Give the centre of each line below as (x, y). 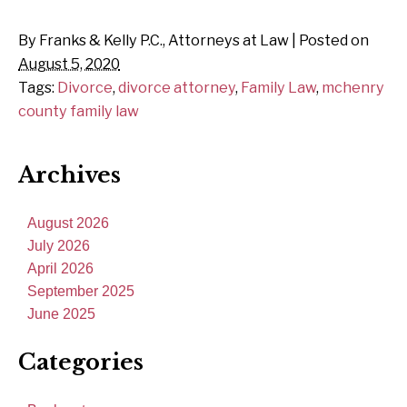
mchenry (353, 88)
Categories (81, 362)
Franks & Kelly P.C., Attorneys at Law (164, 40)
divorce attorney (177, 88)
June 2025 (61, 314)
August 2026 (68, 223)
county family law (79, 111)
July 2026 (59, 246)
